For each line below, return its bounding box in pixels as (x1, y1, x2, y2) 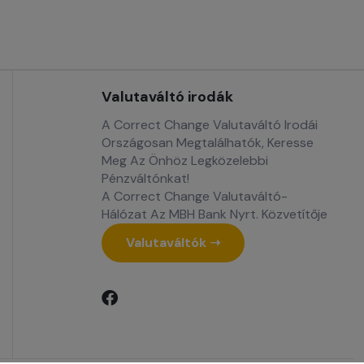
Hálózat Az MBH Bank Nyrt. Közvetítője (102, 205, 327, 223)
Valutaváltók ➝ (126, 233, 220, 251)
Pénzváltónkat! (102, 169, 189, 187)
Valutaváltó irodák (102, 86, 233, 106)
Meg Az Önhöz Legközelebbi (102, 151, 268, 169)
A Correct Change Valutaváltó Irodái (102, 115, 318, 133)
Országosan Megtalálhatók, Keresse (102, 133, 314, 151)
